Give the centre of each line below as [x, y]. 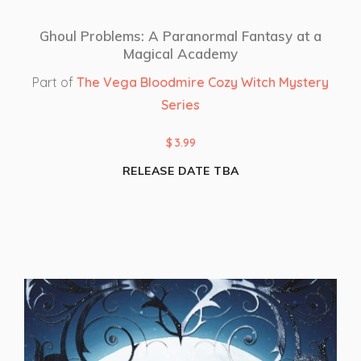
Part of [54, 82]
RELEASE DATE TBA [180, 170]
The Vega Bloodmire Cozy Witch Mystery [203, 82]
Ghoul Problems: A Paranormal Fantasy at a [180, 35]
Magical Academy [180, 53]
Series [180, 104]
